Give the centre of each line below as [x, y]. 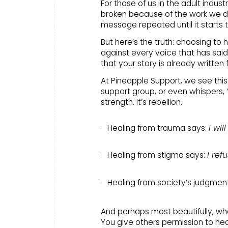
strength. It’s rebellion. [141, 102]
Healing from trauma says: [158, 128]
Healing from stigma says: [157, 155]
